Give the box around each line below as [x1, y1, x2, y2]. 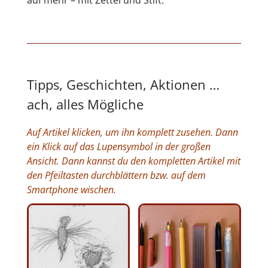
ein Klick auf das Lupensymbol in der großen [26, 139, 211, 153]
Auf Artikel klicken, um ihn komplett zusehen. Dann [26, 125, 238, 139]
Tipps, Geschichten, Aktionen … [26, 75, 220, 93]
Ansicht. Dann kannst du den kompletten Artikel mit [26, 154, 240, 167]
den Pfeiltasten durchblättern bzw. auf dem [26, 168, 206, 182]
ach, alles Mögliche [26, 95, 144, 113]
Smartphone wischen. [26, 182, 116, 196]
